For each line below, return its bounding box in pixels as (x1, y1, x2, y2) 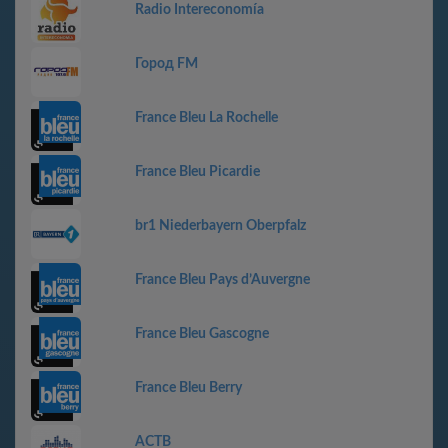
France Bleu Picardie (135, 165, 260, 179)
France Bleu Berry (135, 381, 242, 395)
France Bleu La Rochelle (135, 111, 278, 125)
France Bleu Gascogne (135, 327, 269, 341)
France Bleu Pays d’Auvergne (135, 273, 310, 287)
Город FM (135, 57, 198, 71)
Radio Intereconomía (135, 3, 264, 17)
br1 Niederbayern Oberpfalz (135, 219, 306, 233)
